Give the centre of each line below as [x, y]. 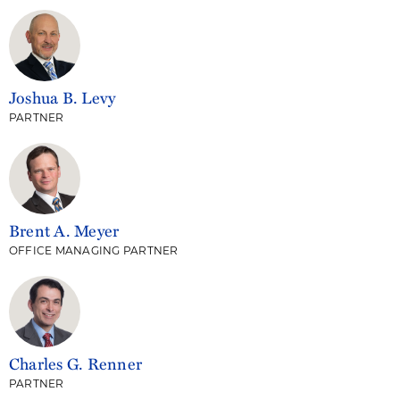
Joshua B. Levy [62, 97]
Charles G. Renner [76, 363]
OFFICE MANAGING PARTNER [94, 252]
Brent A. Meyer [64, 230]
